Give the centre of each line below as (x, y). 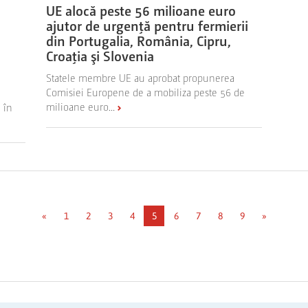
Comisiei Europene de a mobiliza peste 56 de (146, 92)
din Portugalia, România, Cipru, (139, 41)
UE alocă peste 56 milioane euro (141, 11)
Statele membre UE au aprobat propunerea (141, 78)
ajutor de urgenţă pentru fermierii (147, 26)
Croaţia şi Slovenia (100, 56)
